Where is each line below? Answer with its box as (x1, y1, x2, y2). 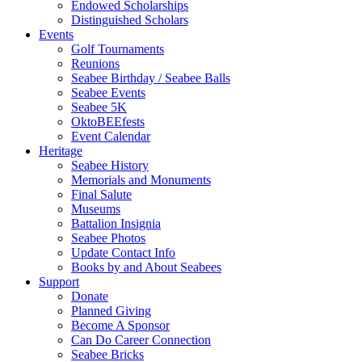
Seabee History (71, 158, 149, 173)
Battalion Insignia (71, 217, 161, 231)
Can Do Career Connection (71, 333, 211, 347)
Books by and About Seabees (71, 260, 221, 275)
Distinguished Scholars (71, 13, 188, 27)
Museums (71, 202, 120, 217)
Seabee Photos (71, 231, 145, 246)
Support (39, 275, 79, 289)
